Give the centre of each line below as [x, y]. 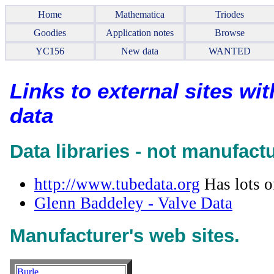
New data [140, 51]
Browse [230, 32]
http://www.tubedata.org [117, 184]
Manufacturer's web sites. [125, 235]
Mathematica [140, 14]
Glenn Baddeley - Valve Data [133, 203]
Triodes [230, 14]
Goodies [50, 32]
